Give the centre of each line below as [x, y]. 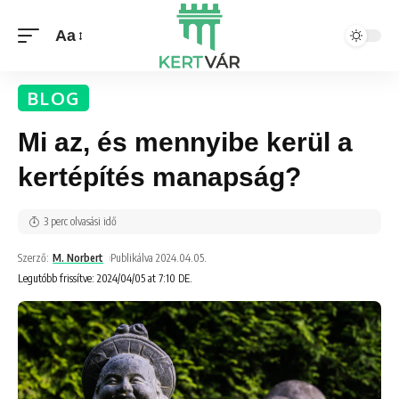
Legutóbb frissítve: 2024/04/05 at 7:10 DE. [105, 278]
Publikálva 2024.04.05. [159, 258]
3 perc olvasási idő [80, 221]
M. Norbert [78, 258]
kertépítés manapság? [159, 177]
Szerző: [33, 258]
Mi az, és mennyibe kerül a [185, 142]
